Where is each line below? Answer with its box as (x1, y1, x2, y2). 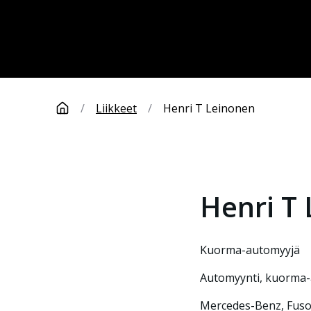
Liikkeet (96, 101, 137, 116)
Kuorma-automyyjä (207, 242, 300, 258)
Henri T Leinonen (163, 101, 255, 116)
